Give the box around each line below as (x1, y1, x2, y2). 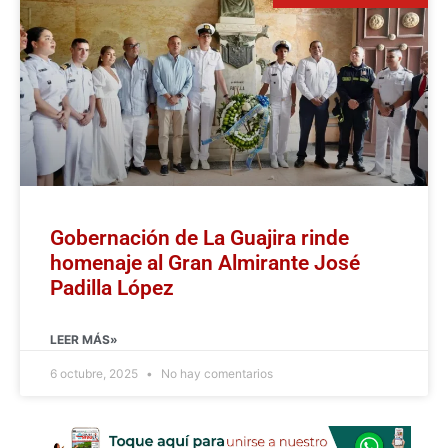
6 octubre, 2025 (50, 365, 141, 381)
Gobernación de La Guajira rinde (50, 225, 349, 250)
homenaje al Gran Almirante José (50, 250, 360, 275)
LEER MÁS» (50, 331, 118, 347)
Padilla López (50, 275, 174, 300)
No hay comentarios (158, 365, 273, 381)
